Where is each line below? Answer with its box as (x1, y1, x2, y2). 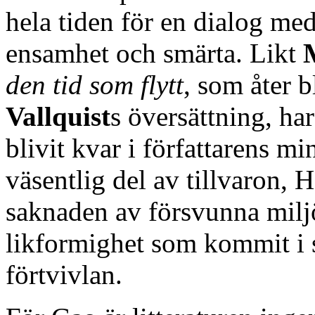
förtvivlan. (6, 259, 122, 290)
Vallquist (6, 101, 110, 131)
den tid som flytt (6, 69, 184, 100)
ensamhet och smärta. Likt (6, 37, 303, 68)
